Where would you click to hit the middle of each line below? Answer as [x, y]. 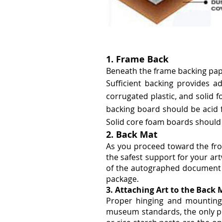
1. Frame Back [137, 59]
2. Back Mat [132, 135]
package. [122, 179]
